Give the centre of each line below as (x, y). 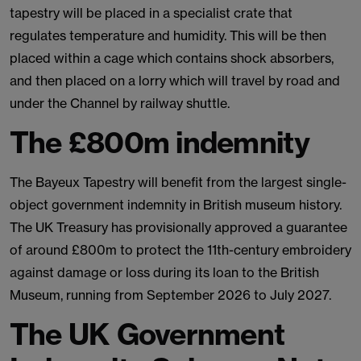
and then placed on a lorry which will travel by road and (175, 81)
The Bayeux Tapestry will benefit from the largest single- (178, 182)
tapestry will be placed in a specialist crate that (151, 13)
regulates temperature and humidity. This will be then (168, 35)
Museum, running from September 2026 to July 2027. (170, 295)
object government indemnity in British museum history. (176, 205)
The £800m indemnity (160, 142)
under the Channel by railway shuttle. (121, 103)
